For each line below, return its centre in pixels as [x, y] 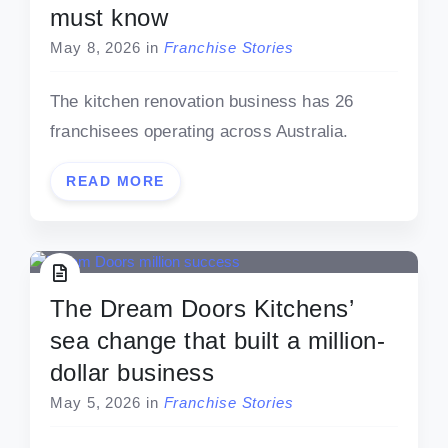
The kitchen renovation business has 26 [202, 102]
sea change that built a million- [218, 341]
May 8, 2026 [95, 48]
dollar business [132, 373]
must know [109, 18]
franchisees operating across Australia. [199, 132]
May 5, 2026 [95, 403]
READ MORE [115, 181]
